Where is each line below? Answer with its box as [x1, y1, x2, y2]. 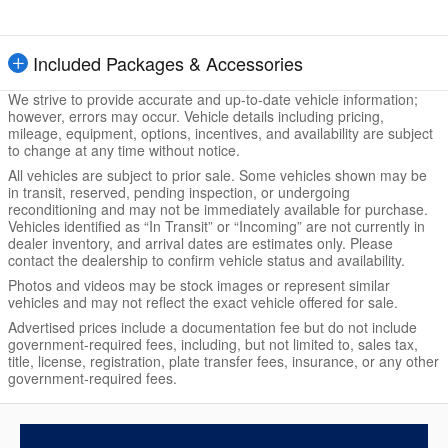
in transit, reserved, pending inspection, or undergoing [8, 181, 350, 202]
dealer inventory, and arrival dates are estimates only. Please [8, 232, 393, 253]
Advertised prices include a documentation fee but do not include [8, 316, 417, 337]
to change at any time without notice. [8, 139, 240, 160]
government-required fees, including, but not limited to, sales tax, [8, 333, 418, 354]
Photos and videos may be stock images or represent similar [8, 274, 390, 295]
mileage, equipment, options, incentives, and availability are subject [8, 122, 433, 143]
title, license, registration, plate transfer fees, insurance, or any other [8, 350, 439, 371]
